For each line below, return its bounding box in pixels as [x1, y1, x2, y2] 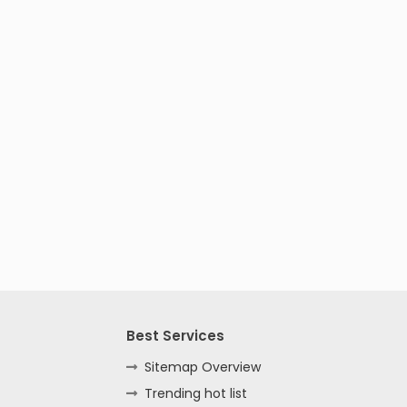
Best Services [126, 325, 225, 345]
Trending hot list [144, 383, 248, 402]
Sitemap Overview [144, 357, 262, 376]
